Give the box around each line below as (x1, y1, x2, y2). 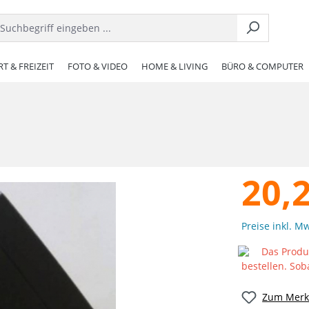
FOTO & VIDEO (68, 59, 128, 72)
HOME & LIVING (141, 59, 208, 72)
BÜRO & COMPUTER (221, 59, 303, 72)
